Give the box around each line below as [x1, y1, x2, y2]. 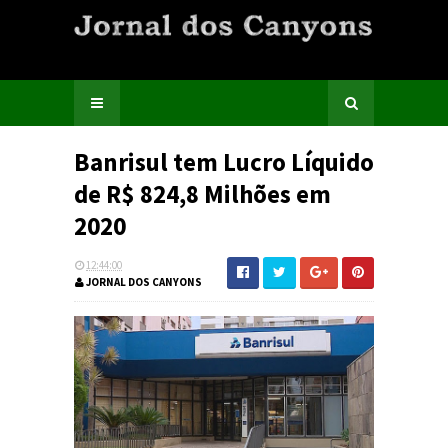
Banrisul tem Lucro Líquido [74, 146, 374, 178]
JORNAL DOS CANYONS [84, 275, 202, 289]
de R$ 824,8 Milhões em [74, 178, 331, 210]
